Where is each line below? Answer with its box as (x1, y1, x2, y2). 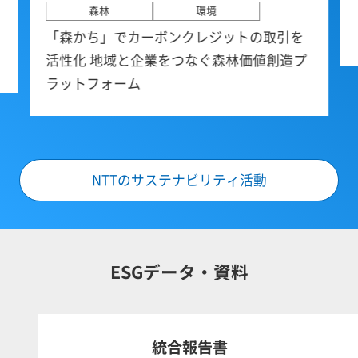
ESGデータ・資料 (109, 259, 249, 284)
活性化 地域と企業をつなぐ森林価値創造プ (46, 50, 308, 70)
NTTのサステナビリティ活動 (91, 169, 267, 189)
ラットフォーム (46, 74, 141, 93)
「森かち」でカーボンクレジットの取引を (46, 27, 304, 47)
